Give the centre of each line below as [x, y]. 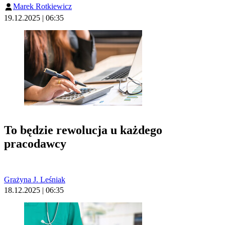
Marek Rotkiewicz [42, 6]
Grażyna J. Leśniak [35, 179]
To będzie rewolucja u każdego [83, 130]
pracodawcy [35, 143]
